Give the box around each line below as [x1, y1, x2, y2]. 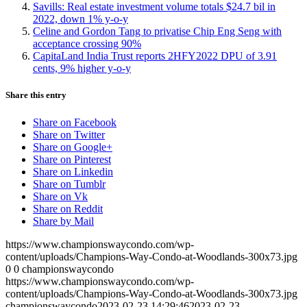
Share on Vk [33, 190, 88, 202]
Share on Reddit [33, 202, 103, 214]
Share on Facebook [33, 116, 116, 128]
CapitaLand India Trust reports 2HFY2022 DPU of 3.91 [33, 50, 277, 62]
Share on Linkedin [33, 165, 113, 177]
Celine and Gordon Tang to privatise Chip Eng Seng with [33, 25, 282, 38]
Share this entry [5, 90, 66, 101]
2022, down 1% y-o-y [33, 13, 128, 25]
